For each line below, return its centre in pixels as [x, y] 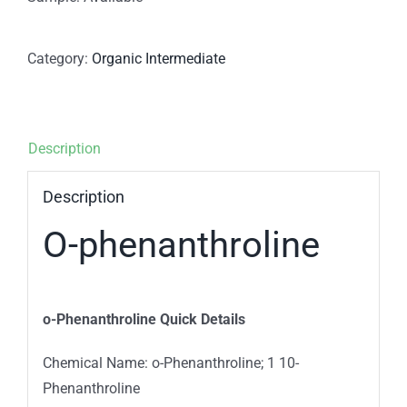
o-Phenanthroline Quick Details [144, 319]
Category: [60, 59]
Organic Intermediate [159, 59]
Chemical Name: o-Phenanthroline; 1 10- [170, 362]
